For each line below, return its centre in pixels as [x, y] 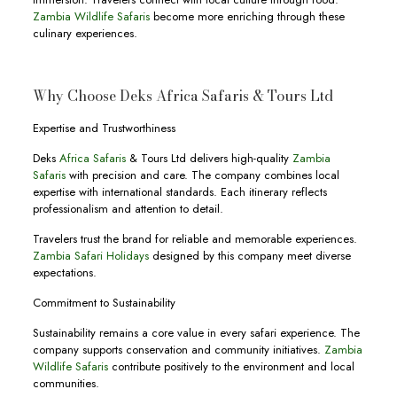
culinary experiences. [85, 33]
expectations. [64, 272]
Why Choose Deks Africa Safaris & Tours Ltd [183, 96]
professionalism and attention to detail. [128, 209]
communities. [66, 383]
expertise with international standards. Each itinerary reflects [179, 192]
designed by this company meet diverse [249, 256]
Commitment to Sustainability [104, 303]
